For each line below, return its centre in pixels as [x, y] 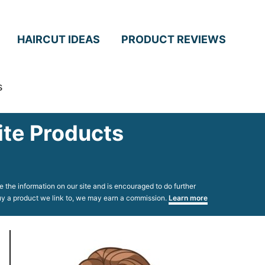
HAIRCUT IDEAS [59, 39]
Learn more [188, 198]
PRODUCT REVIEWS [174, 39]
